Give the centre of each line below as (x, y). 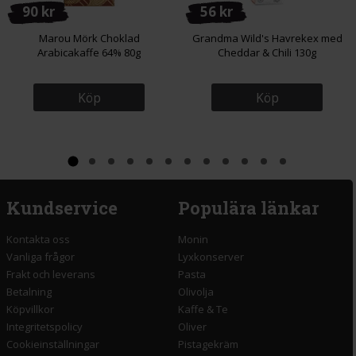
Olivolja (196, 292)
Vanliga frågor (41, 257)
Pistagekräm (208, 344)
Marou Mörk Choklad (89, 38)
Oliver (192, 327)
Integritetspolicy (44, 327)
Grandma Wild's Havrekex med (267, 38)
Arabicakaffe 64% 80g (89, 52)
